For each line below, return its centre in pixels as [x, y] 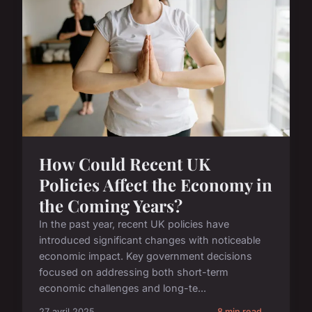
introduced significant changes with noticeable [150, 240]
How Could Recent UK [125, 164]
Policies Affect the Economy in [156, 185]
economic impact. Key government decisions [146, 256]
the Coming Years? [111, 206]
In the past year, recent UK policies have [134, 224]
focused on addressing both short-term [134, 272]
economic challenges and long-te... [123, 288]
